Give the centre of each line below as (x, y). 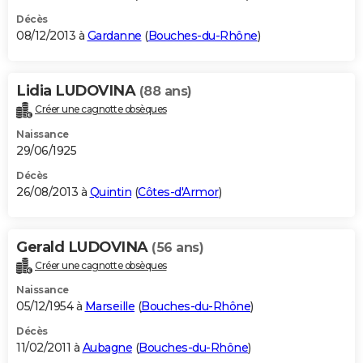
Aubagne (107, 348)
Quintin (110, 192)
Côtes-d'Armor (178, 192)
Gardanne (114, 35)
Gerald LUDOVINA (84, 247)
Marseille (109, 307)
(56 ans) (177, 247)
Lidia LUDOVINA (78, 90)
